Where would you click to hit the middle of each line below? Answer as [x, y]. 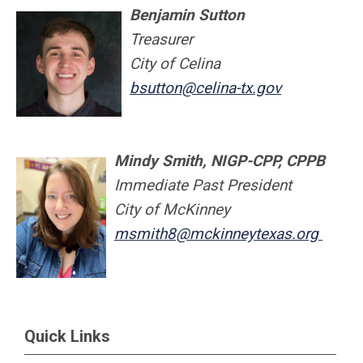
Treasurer [161, 39]
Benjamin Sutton [187, 15]
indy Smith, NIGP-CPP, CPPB [226, 161]
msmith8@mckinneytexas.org [216, 234]
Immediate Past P [175, 185]
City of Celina [175, 64]
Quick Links [67, 336]
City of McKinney [172, 209]
